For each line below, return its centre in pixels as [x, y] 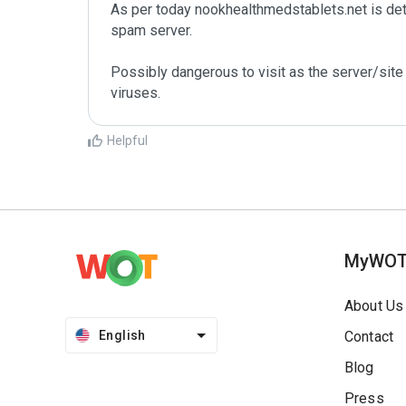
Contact [369, 337]
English [122, 335]
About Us [374, 306]
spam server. [153, 30]
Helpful [127, 140]
